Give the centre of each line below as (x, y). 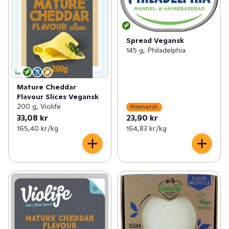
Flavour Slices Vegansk (58, 96)
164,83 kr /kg (146, 128)
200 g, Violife (39, 106)
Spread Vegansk (155, 40)
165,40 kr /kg (38, 128)
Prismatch (144, 107)
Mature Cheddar (47, 87)
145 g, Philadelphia (156, 50)
